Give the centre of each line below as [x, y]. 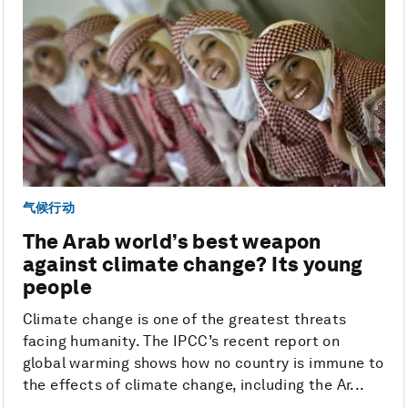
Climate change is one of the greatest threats [184, 319]
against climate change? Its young [193, 264]
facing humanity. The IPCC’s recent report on [181, 341]
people [57, 286]
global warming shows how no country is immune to [203, 362]
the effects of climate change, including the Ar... [194, 384]
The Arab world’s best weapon [172, 241]
